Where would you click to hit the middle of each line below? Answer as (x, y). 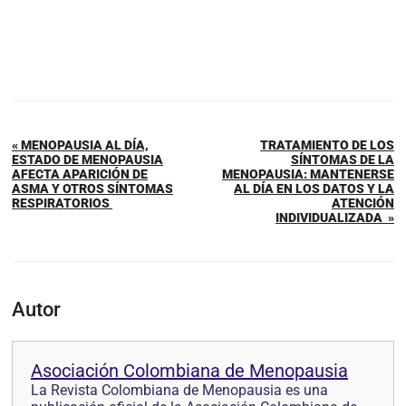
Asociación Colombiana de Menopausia (189, 371)
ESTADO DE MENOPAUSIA (87, 160)
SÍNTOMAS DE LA (343, 160)
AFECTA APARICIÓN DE (80, 174)
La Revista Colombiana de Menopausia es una (179, 391)
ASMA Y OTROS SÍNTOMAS (92, 189)
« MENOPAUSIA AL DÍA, (80, 145)
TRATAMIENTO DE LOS (327, 145)
